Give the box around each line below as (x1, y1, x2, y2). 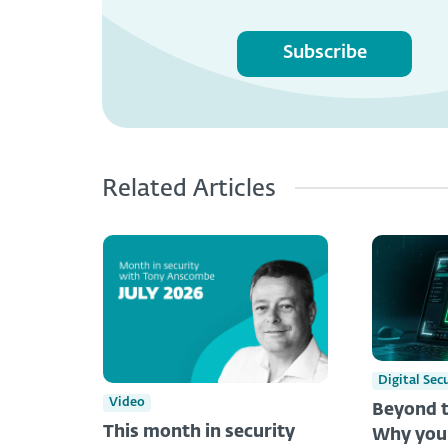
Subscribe (282, 44, 367, 63)
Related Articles (102, 177, 276, 201)
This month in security (103, 423, 295, 441)
